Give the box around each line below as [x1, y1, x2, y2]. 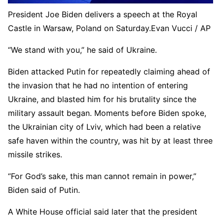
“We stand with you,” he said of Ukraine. [8, 45, 157, 55]
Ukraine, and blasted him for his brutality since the [8, 94, 196, 105]
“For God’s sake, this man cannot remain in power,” [8, 171, 196, 182]
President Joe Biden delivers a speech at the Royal [8, 9, 197, 20]
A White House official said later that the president [8, 207, 197, 217]
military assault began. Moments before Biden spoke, [8, 108, 206, 118]
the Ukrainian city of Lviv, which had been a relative [8, 122, 201, 132]
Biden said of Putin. [8, 185, 80, 195]
